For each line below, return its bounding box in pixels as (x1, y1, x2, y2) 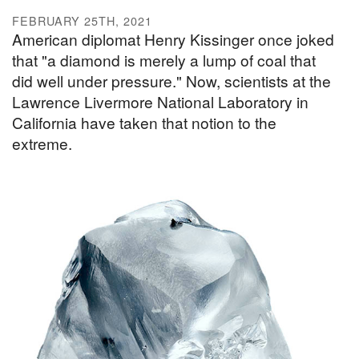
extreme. (12, 132, 72, 155)
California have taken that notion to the (12, 111, 276, 134)
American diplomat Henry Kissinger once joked (12, 28, 334, 50)
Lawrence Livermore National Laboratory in (12, 91, 309, 113)
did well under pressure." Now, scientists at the (12, 70, 331, 92)
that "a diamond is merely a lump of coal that (12, 49, 316, 71)
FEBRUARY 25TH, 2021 (12, 12, 152, 30)
